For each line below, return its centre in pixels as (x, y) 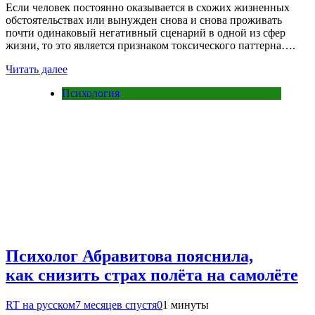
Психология (91, 94)
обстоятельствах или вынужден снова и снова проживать (144, 20)
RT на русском (40, 305)
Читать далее (37, 70)
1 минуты (186, 305)
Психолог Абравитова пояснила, (129, 256)
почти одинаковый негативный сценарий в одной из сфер (146, 33)
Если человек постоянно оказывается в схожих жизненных (148, 8)
